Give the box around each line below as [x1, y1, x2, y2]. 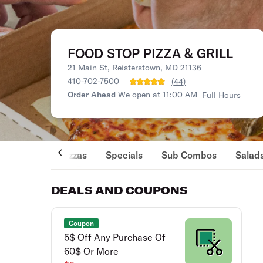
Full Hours [202, 89, 241, 100]
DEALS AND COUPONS [51, 184, 188, 197]
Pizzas [60, 149, 87, 161]
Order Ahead [68, 89, 116, 100]
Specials [106, 149, 143, 161]
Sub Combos [161, 149, 217, 161]
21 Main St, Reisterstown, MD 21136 [68, 62, 202, 73]
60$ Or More [64, 245, 119, 257]
